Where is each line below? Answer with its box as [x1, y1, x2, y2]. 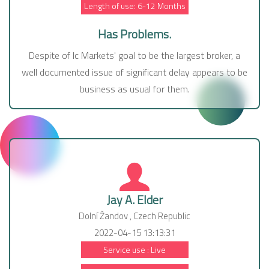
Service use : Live [103, 243, 166, 256]
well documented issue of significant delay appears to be [22, 65, 247, 80]
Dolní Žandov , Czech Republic [79, 209, 190, 223]
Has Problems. [98, 25, 171, 44]
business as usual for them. [79, 82, 190, 97]
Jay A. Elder [106, 190, 163, 210]
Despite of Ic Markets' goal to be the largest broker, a [29, 48, 240, 63]
